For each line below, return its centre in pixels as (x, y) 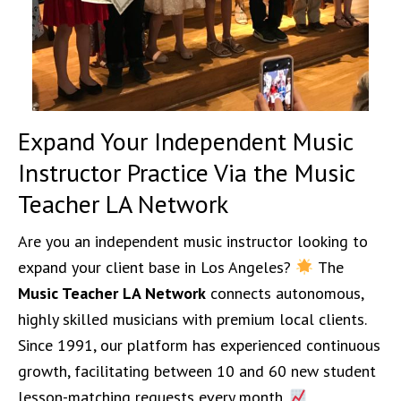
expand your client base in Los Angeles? (157, 267)
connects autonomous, (285, 293)
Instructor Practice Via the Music (186, 172)
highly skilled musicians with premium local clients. (192, 319)
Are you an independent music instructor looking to (193, 241)
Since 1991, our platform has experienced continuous (199, 345)
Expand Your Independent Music (185, 141)
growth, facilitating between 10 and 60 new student (197, 371)
